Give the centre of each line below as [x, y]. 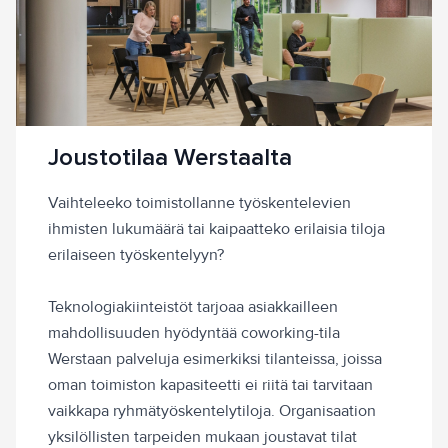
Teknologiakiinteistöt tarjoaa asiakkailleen [193, 307]
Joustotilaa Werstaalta [170, 158]
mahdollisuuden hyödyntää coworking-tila [194, 333]
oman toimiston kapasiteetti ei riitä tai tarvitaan [210, 385]
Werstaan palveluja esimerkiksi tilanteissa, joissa [215, 359]
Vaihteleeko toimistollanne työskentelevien [199, 203]
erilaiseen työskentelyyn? [136, 255]
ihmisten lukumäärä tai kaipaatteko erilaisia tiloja [216, 229]
